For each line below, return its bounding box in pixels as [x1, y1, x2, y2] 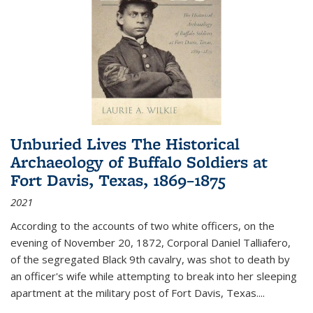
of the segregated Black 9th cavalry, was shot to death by [10, 252, 290, 266]
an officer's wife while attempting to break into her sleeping [10, 268, 297, 283]
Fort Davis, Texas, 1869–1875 [10, 168, 226, 191]
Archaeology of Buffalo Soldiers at [10, 150, 268, 173]
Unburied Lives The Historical [10, 132, 240, 154]
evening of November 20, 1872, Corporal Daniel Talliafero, [10, 235, 291, 249]
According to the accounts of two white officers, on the [10, 218, 275, 233]
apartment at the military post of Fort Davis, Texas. [10, 285, 259, 300]
